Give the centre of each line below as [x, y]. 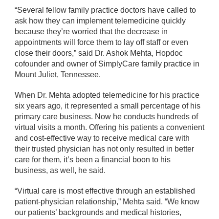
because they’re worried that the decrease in [91, 31]
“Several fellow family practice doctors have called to [105, 10]
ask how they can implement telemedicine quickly [100, 21]
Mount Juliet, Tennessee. [58, 74]
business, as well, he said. [60, 170]
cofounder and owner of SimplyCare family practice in [107, 64]
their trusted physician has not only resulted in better [104, 149]
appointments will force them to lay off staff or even [101, 42]
